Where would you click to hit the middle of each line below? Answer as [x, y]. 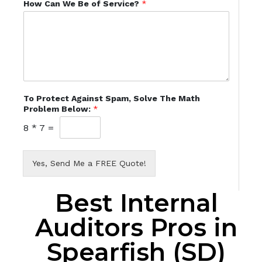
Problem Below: [58, 109]
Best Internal [136, 203]
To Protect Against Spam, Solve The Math [111, 99]
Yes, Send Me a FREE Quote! [89, 163]
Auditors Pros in [137, 228]
